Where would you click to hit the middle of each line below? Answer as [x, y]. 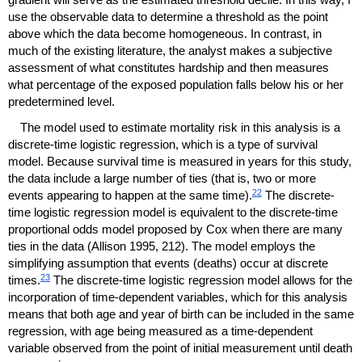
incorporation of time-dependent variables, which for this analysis [178, 297]
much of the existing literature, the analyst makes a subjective [170, 50]
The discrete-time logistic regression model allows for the [201, 280]
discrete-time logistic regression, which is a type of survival [163, 144]
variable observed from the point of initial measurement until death [180, 347]
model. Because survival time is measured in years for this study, [180, 161]
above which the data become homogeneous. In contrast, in [165, 33]
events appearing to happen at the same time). [130, 195]
